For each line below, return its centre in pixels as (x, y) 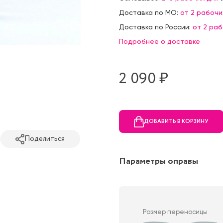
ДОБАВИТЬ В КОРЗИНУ (176, 121)
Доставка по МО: (150, 13)
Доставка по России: (156, 27)
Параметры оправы (159, 162)
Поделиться (45, 139)
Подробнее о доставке (160, 42)
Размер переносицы (175, 212)
